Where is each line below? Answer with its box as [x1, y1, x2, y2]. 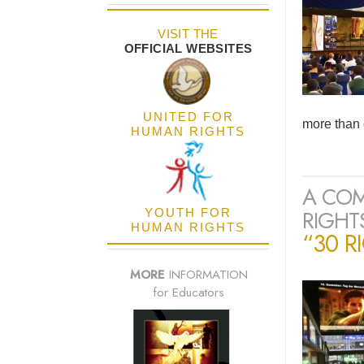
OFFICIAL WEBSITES [123, 41, 253, 56]
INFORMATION [164, 266, 248, 284]
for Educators [153, 284, 224, 302]
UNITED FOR [142, 110, 234, 124]
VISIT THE [158, 27, 219, 41]
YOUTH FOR [145, 206, 232, 220]
